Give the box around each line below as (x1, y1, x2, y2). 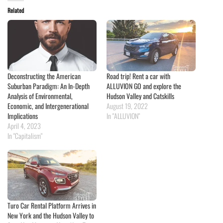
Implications (7, 110, 38, 121)
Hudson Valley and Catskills (107, 90, 174, 101)
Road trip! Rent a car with (107, 70, 170, 81)
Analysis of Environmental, (7, 90, 73, 101)
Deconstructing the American (7, 70, 81, 81)
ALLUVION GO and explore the (107, 80, 181, 91)
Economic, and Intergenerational (7, 100, 89, 111)
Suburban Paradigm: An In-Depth (7, 80, 90, 91)
